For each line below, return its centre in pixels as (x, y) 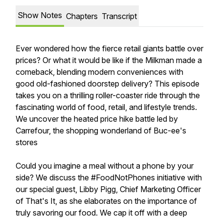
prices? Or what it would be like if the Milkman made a (109, 60)
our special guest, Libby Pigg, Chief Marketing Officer (108, 189)
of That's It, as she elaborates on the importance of (106, 201)
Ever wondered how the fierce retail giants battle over (109, 48)
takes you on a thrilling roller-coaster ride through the (108, 95)
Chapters (82, 16)
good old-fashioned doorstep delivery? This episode (108, 84)
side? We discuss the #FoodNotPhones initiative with (109, 177)
